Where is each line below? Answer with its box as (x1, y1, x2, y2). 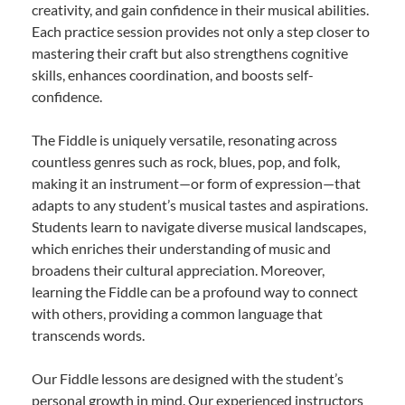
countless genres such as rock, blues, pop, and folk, (32, 152, 340, 170)
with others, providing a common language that (32, 304, 323, 322)
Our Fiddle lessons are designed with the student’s (32, 369, 344, 387)
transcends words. (32, 325, 145, 344)
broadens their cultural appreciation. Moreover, (32, 260, 325, 278)
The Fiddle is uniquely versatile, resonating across (32, 130, 337, 148)
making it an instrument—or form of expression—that (32, 174, 361, 192)
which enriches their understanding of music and (32, 239, 331, 257)
